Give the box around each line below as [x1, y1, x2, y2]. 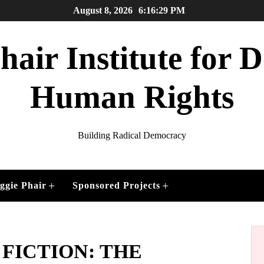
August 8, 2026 [73, 5, 133, 15]
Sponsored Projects [72, 180, 160, 190]
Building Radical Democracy [78, 130, 186, 140]
